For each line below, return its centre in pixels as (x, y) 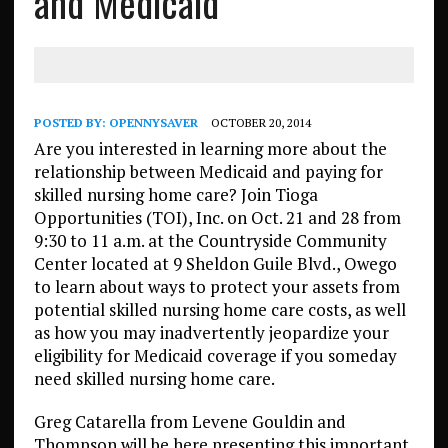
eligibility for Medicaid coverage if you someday (215, 355)
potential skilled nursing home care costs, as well (219, 309)
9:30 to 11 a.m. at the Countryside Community (210, 240)
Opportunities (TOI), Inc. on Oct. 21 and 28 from (217, 217)
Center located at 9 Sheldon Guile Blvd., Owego (215, 263)
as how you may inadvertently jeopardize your (211, 332)
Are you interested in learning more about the (210, 148)
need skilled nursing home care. (154, 378)
